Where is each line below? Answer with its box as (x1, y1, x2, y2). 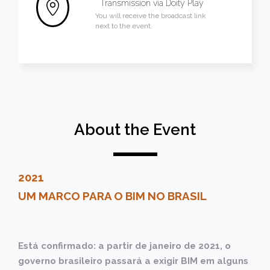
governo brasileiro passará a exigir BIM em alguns (18, 256, 248, 267)
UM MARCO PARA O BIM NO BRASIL (18, 189, 207, 203)
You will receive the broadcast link (95, 11, 206, 20)
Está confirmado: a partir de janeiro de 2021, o (18, 240, 231, 252)
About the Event (74, 121, 196, 139)
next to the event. (95, 22, 152, 31)
